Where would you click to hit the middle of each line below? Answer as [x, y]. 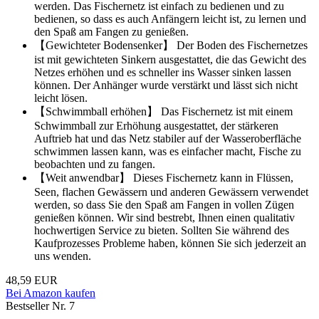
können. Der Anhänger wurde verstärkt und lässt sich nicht [166, 85]
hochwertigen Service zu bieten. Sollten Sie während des [162, 231]
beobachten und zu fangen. [95, 164]
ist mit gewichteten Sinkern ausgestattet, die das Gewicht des [170, 60]
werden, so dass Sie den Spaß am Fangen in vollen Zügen [164, 205]
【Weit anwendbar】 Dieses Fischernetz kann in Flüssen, [164, 178]
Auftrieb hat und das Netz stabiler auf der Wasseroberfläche [168, 139]
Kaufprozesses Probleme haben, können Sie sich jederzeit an [170, 244]
